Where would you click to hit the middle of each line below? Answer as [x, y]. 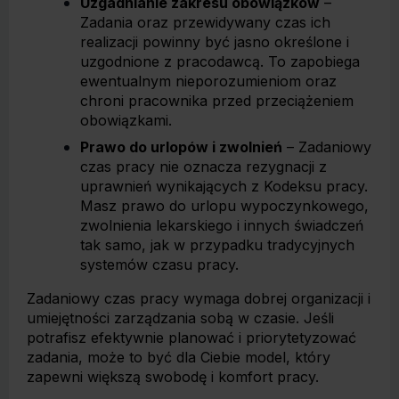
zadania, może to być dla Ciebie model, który [179, 357]
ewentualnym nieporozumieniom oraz [208, 81]
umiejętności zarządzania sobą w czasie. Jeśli [180, 318]
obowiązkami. [126, 120]
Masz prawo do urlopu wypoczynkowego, [224, 206]
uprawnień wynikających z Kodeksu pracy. [224, 186]
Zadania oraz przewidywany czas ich [205, 22]
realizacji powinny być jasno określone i [215, 42]
